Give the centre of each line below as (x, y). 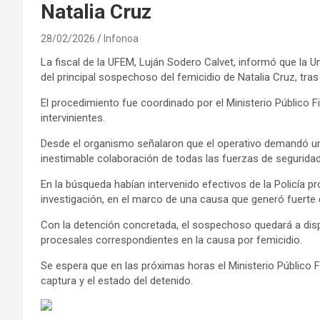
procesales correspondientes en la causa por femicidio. (171, 240)
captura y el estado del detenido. (117, 280)
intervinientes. (73, 117)
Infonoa (121, 38)
